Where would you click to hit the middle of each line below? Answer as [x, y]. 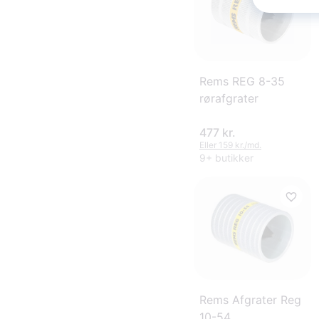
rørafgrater [229, 99]
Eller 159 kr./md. [230, 145]
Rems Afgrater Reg [250, 299]
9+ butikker [226, 158]
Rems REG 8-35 [242, 82]
